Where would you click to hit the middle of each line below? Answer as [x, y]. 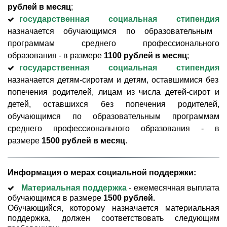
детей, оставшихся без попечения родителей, [113, 104]
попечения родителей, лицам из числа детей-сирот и [113, 92]
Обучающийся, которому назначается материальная [113, 208]
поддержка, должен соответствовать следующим [113, 218]
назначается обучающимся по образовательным [110, 31]
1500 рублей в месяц [83, 141]
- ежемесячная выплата [173, 188]
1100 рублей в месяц [145, 55]
